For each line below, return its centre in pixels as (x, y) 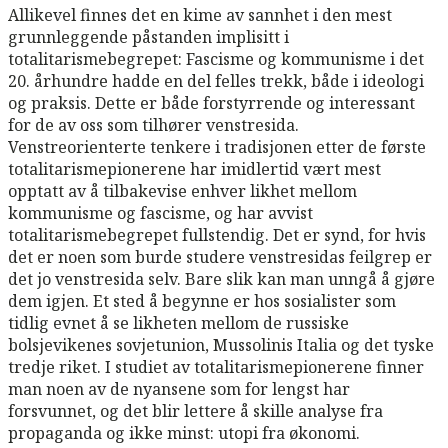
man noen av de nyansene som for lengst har (179, 388)
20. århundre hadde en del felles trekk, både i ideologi (216, 80)
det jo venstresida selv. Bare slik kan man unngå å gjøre (221, 278)
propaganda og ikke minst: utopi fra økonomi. (184, 432)
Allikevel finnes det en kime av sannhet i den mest (200, 14)
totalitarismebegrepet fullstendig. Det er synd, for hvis (217, 234)
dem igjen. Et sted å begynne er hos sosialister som (202, 300)
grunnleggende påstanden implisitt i (148, 36)
